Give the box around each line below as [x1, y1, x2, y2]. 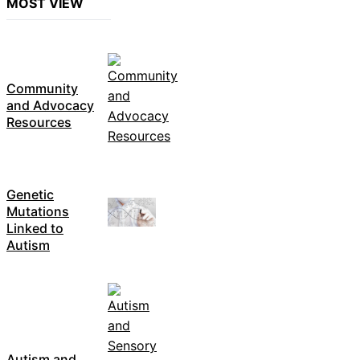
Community [6, 80, 78, 96]
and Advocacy [6, 96, 94, 113]
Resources [6, 113, 72, 130]
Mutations [6, 202, 69, 219]
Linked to [6, 219, 63, 236]
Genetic [6, 186, 54, 202]
